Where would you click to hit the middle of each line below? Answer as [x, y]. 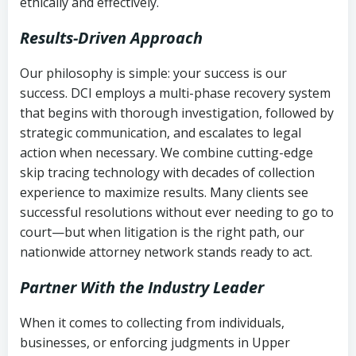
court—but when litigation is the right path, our [162, 232]
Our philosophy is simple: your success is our [153, 73]
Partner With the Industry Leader [142, 287]
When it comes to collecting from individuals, [152, 322]
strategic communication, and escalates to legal [161, 132]
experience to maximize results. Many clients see [164, 192]
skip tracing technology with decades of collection [167, 172]
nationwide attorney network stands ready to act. [166, 252]
